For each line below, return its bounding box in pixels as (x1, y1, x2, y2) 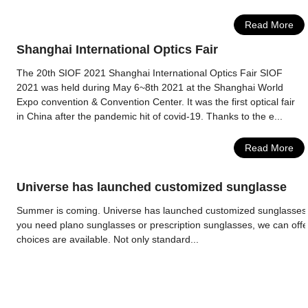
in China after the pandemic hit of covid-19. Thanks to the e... (16, 111, 283, 122)
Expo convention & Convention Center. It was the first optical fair (16, 96, 296, 107)
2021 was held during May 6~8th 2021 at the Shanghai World (16, 82, 284, 93)
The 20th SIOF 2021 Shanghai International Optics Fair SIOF (16, 67, 283, 78)
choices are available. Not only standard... (16, 234, 199, 245)
